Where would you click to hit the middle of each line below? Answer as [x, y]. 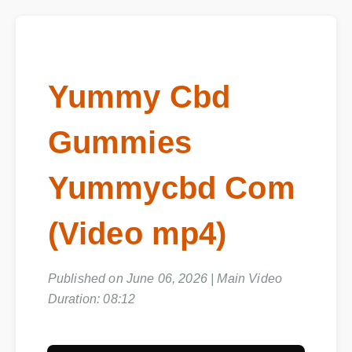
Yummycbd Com [172, 188]
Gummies [120, 143]
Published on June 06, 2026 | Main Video [166, 280]
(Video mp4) [138, 234]
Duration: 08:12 [92, 300]
